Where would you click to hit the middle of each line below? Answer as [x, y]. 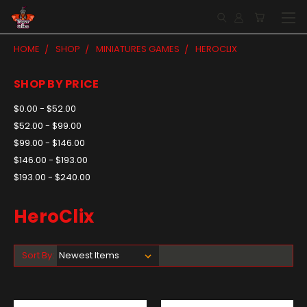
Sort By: [38, 255]
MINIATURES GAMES [138, 49]
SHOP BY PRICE [57, 84]
